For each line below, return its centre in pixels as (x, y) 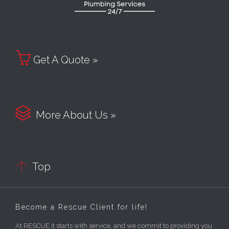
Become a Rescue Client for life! (82, 207)
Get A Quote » (64, 60)
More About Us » (73, 115)
